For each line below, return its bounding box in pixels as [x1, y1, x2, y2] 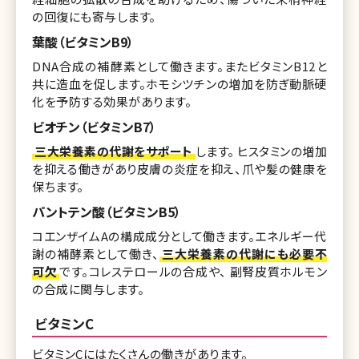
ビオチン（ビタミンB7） [32, 116, 156, 136]
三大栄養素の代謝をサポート [34, 142, 193, 159]
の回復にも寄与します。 [32, 7, 156, 25]
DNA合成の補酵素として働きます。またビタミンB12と [32, 57, 327, 75]
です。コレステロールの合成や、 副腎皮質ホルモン [59, 262, 328, 280]
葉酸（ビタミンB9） [32, 31, 134, 51]
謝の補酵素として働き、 [32, 244, 159, 262]
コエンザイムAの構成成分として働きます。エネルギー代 [32, 227, 327, 244]
